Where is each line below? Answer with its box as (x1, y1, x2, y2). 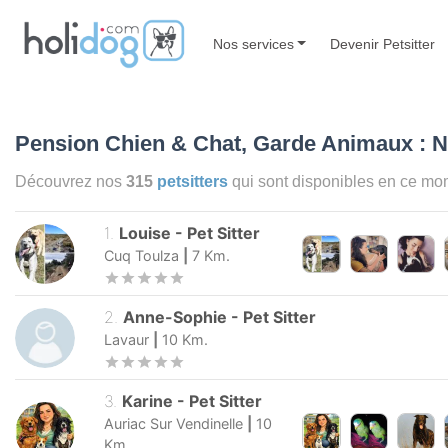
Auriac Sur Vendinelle (104, 414, 243, 432)
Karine (122, 390, 174, 411)
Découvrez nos (15, 172, 126, 191)
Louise (119, 223, 172, 244)
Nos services (212, 35, 294, 52)
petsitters (157, 172, 228, 191)
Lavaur (104, 331, 149, 349)
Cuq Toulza (104, 247, 179, 265)
